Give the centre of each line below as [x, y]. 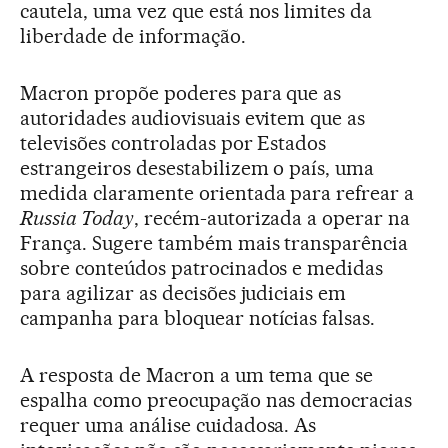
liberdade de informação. [133, 36]
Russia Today [77, 218]
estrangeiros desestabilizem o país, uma [197, 168]
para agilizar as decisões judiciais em [183, 293]
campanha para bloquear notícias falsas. [198, 318]
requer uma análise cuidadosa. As [168, 425]
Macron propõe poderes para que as [181, 93]
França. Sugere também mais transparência [214, 243]
